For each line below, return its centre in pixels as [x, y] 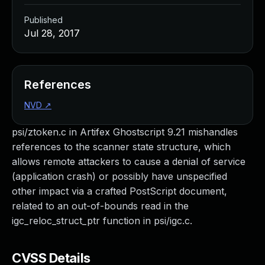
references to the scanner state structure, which [121, 147]
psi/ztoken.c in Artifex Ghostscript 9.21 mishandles [125, 132]
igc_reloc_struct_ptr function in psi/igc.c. [102, 221]
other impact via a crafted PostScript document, [119, 191]
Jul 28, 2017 [52, 33]
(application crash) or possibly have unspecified [119, 176]
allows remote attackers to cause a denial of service [129, 161]
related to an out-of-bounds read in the [100, 206]
